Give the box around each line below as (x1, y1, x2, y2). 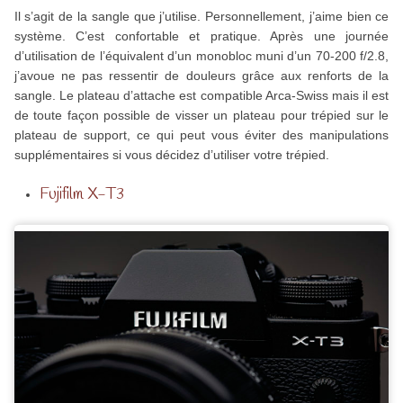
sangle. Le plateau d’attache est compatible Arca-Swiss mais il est (13, 87, 390, 103)
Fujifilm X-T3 (39, 183, 124, 205)
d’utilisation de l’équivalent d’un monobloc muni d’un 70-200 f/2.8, (13, 48, 390, 63)
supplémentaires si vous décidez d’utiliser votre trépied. (13, 147, 329, 162)
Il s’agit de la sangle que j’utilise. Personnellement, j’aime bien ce (13, 8, 390, 23)
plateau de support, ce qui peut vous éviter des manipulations (13, 127, 390, 142)
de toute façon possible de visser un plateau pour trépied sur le (13, 107, 390, 122)
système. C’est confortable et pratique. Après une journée (13, 28, 390, 43)
